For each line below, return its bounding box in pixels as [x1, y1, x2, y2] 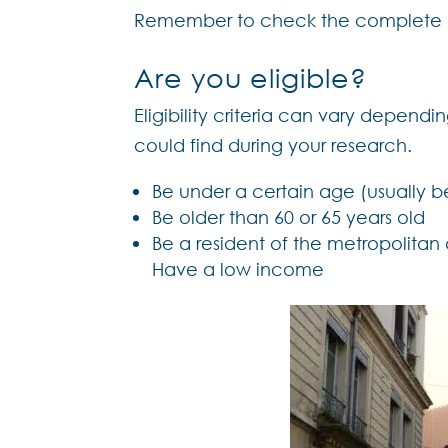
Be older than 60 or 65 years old [152, 206, 426, 229]
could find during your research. [134, 134, 413, 157]
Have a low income [152, 258, 325, 281]
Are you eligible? [134, 60, 368, 94]
